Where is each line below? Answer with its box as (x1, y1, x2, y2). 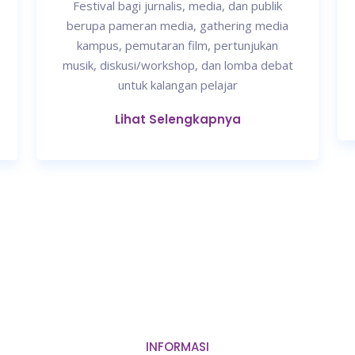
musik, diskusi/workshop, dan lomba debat (62, 57, 293, 74)
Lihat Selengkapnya (114, 111, 241, 128)
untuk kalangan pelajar (117, 77, 238, 94)
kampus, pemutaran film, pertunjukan (77, 37, 278, 54)
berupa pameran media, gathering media (67, 17, 288, 34)
